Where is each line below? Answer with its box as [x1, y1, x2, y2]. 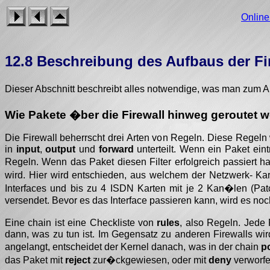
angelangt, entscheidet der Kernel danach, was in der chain [5, 242, 261, 253]
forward [98, 144, 134, 155]
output [45, 144, 76, 155]
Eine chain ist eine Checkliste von [5, 218, 157, 228]
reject [65, 255, 90, 266]
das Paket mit [5, 255, 65, 266]
